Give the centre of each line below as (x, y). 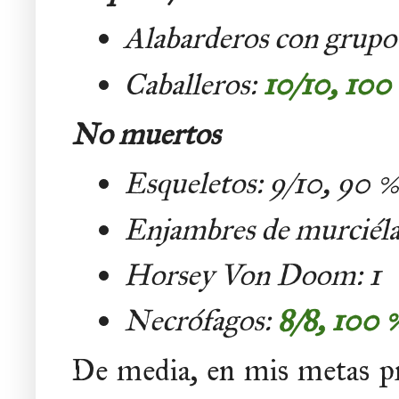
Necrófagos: (200, 321)
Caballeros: (193, 84)
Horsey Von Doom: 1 (252, 275)
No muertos (146, 134)
